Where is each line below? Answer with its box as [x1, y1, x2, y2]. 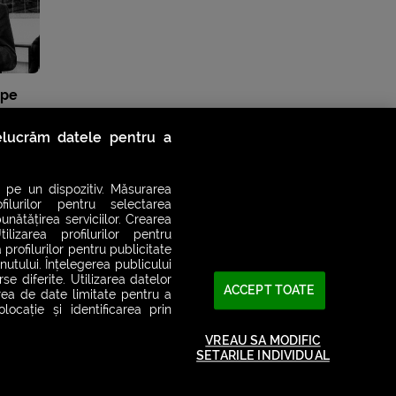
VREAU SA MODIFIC [205, 332, 321, 348]
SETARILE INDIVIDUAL [196, 347, 330, 363]
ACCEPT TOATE [223, 283, 316, 299]
